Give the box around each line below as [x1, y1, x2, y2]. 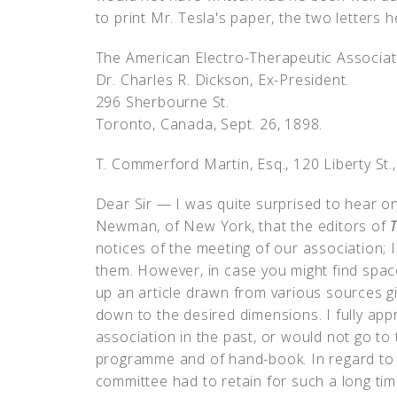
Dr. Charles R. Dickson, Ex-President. [95, 70, 350, 90]
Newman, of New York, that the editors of [95, 216, 391, 236]
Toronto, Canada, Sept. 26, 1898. [95, 114, 323, 134]
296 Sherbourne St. [95, 92, 230, 112]
